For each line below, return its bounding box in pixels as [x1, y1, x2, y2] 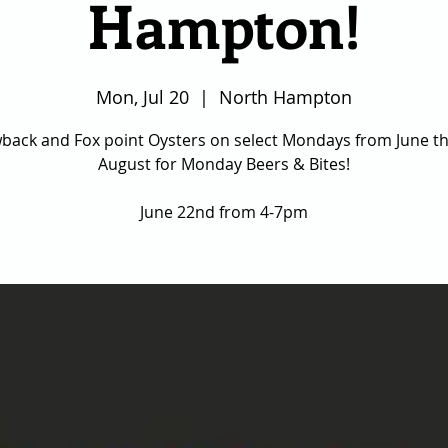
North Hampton [219, 85, 352, 110]
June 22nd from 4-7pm [140, 201, 308, 224]
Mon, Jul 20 [96, 85, 189, 110]
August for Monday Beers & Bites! [98, 153, 350, 176]
